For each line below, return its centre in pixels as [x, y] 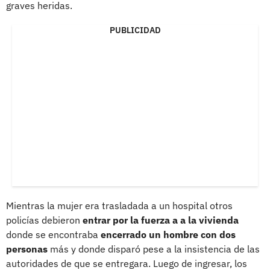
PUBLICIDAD [135, 30]
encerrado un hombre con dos [167, 234]
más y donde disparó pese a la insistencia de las [155, 249]
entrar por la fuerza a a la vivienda [161, 220]
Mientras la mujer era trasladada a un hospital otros [119, 205]
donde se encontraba [52, 234]
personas [28, 249]
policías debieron [44, 220]
